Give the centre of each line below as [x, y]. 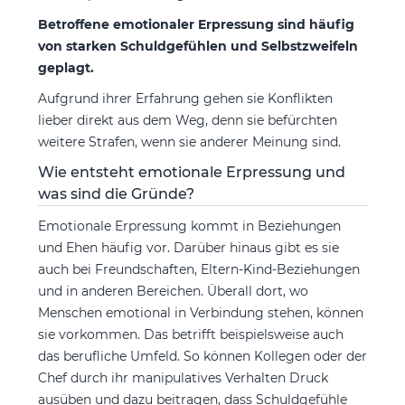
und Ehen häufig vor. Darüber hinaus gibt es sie [188, 248]
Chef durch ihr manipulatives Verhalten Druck [183, 378]
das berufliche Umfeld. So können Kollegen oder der [202, 357]
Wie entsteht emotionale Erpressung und [191, 173]
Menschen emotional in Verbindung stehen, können [200, 313]
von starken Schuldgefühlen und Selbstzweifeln [198, 47]
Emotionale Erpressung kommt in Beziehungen [189, 226]
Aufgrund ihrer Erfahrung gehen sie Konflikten [185, 99]
